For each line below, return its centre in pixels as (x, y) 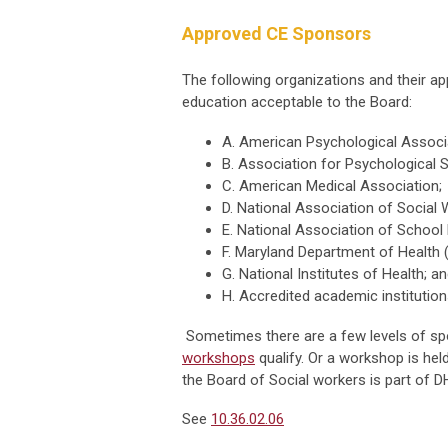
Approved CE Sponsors (276, 34)
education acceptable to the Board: (297, 102)
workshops (218, 358)
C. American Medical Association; (332, 186)
